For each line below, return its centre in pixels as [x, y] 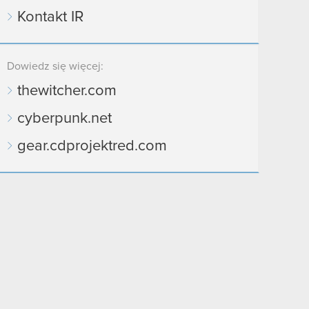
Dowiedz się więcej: [55, 66]
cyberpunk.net [64, 119]
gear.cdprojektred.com [92, 146]
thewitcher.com [67, 91]
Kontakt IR [50, 17]
